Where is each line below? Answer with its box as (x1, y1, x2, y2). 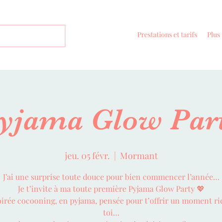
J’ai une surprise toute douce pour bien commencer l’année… (2, 171, 220, 182)
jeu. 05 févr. (64, 149, 110, 162)
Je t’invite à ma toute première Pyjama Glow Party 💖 (17, 183, 205, 194)
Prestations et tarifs (137, 30, 197, 39)
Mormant (119, 149, 158, 162)
